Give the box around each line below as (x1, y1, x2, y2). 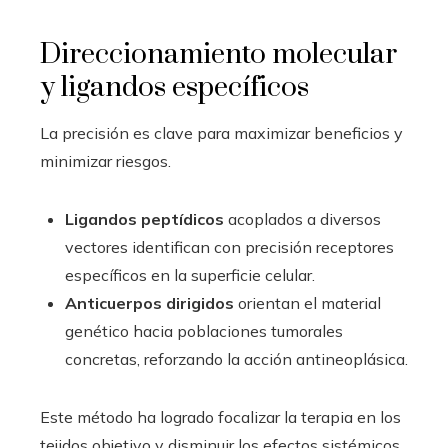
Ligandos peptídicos (65, 208, 224, 229)
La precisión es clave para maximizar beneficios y (40, 122, 403, 143)
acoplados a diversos (224, 208, 381, 229)
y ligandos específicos (40, 69, 309, 105)
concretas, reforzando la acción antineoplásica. (65, 348, 408, 369)
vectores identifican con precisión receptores (65, 236, 394, 257)
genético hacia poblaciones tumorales (65, 320, 343, 341)
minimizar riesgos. (40, 150, 171, 171)
